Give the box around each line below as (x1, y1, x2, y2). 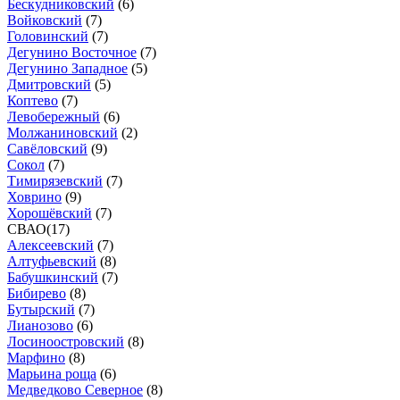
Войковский (7, 12, 82, 28)
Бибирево (7, 285, 66, 301)
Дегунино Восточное (7, 44, 137, 60)
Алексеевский (7, 237, 94, 253)
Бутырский (7, 301, 75, 317)
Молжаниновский (7, 124, 118, 140)
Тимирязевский (7, 172, 103, 188)
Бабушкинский (7, 269, 98, 285)
